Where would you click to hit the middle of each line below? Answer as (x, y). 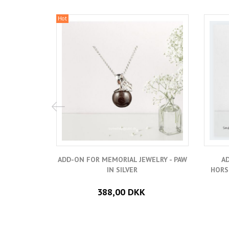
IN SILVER (122, 170)
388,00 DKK (121, 192)
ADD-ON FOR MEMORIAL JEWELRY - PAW (122, 160)
